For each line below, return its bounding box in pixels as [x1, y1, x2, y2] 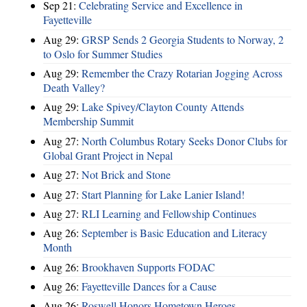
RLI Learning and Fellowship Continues [82, 206, 256, 221]
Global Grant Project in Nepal [43, 147, 173, 162]
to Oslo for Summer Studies [43, 46, 162, 61]
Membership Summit [43, 114, 134, 129]
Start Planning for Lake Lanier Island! [82, 186, 245, 201]
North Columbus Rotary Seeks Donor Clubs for [82, 133, 287, 148]
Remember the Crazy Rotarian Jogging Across [82, 66, 282, 81]
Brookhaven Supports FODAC [82, 259, 215, 274]
